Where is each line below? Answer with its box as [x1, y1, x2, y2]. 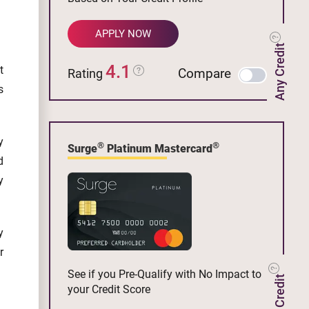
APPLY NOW [95, 27, 152, 40]
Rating [68, 66, 106, 81]
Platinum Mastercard [104, 141, 212, 155]
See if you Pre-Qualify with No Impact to [68, 267, 261, 281]
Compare [178, 65, 231, 81]
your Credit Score [68, 282, 150, 296]
